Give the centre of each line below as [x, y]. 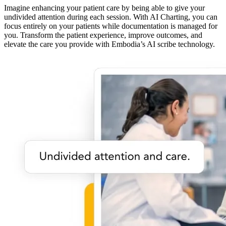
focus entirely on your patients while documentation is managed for [111, 26]
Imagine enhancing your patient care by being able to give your [104, 8]
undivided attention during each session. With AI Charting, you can [111, 17]
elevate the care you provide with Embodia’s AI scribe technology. [109, 44]
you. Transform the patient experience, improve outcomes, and [103, 35]
